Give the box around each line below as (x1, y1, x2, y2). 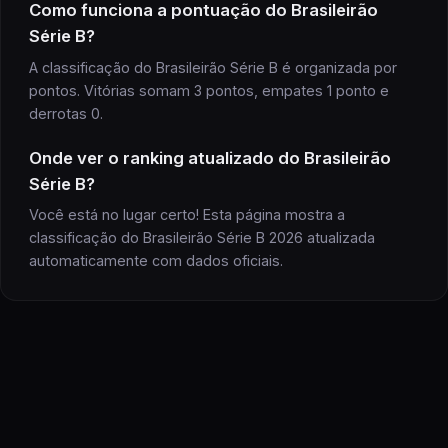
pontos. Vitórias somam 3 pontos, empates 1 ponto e (29, 81, 389, 99)
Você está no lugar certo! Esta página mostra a (29, 206, 345, 224)
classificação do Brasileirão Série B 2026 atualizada (29, 229, 375, 247)
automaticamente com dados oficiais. (29, 252, 283, 270)
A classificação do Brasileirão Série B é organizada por (29, 58, 397, 76)
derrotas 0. (29, 104, 103, 122)
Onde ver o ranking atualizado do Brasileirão (29, 147, 391, 168)
